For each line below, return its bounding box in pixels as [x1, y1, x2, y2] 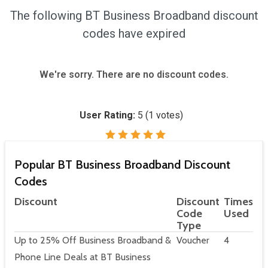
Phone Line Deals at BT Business [14, 251, 151, 263]
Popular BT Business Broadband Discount [14, 157, 230, 172]
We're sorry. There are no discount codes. [39, 69, 229, 81]
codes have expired [83, 26, 185, 41]
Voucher [176, 234, 209, 246]
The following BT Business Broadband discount [10, 8, 258, 23]
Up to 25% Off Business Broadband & [14, 234, 171, 246]
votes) [153, 109, 183, 121]
